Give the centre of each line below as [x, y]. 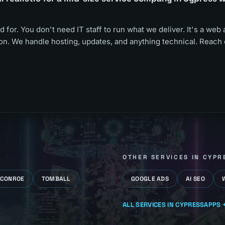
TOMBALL [56, 179]
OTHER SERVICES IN [163, 157]
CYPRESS [190, 205]
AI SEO [195, 179]
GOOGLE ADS [150, 179]
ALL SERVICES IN [149, 205]
